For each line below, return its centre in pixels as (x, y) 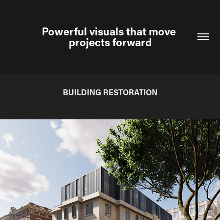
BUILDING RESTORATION (110, 92)
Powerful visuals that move (109, 31)
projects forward (110, 42)
